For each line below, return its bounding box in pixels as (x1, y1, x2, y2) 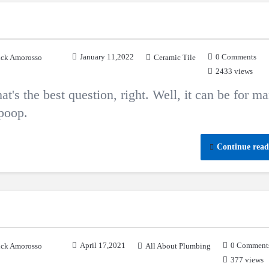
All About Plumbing (145, 241, 211, 250)
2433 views (216, 67, 253, 76)
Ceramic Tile (154, 53, 196, 62)
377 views (231, 255, 264, 264)
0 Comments (216, 52, 256, 61)
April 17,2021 (80, 241, 125, 250)
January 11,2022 (80, 52, 134, 61)
